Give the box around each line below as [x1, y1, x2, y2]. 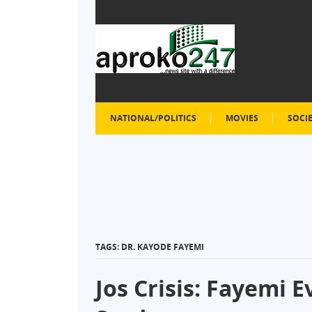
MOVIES [226, 112, 258, 124]
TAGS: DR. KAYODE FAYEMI [95, 241, 204, 253]
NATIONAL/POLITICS [110, 112, 196, 124]
